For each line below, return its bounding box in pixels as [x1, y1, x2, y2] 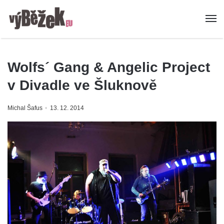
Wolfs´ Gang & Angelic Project [7, 59, 210, 75]
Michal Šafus [7, 104, 42, 112]
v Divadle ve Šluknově [7, 77, 157, 93]
